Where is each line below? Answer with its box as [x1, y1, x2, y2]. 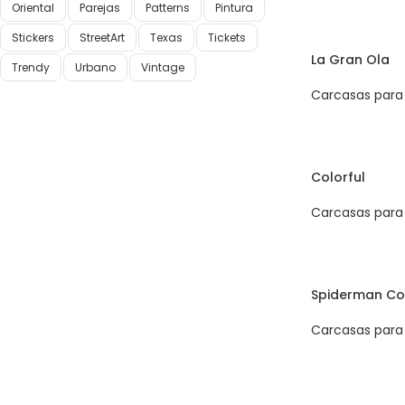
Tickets [208, 30, 246, 45]
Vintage [141, 60, 184, 75]
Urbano [75, 60, 116, 75]
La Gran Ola [310, 51, 390, 70]
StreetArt [80, 30, 125, 45]
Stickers [12, 30, 54, 45]
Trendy [12, 60, 50, 75]
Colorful [310, 168, 365, 187]
